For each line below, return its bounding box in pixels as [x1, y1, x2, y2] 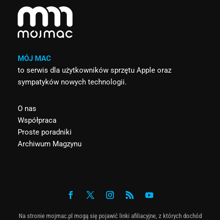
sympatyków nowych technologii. [17, 77, 127, 86]
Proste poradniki [17, 127, 72, 137]
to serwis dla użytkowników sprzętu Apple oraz [17, 65, 171, 75]
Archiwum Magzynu [17, 139, 82, 148]
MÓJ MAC [17, 54, 51, 63]
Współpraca [17, 115, 56, 125]
